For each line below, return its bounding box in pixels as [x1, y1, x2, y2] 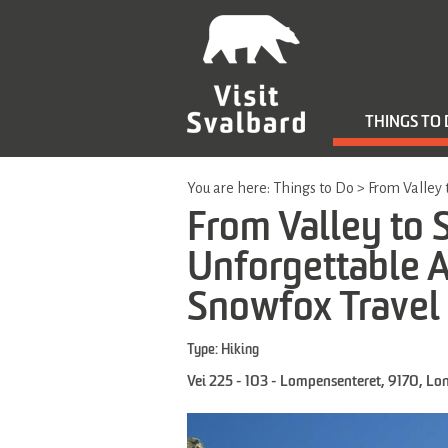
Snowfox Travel [187, 289, 440, 329]
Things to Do [273, 180, 354, 196]
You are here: [187, 180, 273, 196]
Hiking [221, 343, 259, 357]
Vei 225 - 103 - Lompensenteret [187, 374, 381, 389]
